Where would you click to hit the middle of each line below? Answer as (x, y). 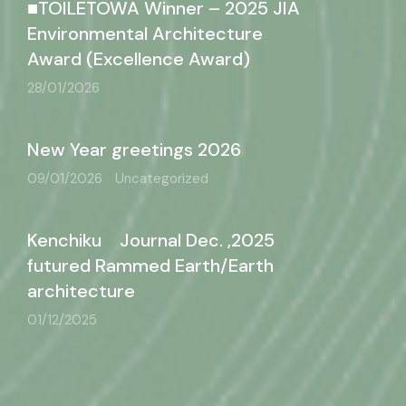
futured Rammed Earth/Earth (150, 266)
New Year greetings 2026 (134, 150)
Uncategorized (162, 179)
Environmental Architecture (145, 34)
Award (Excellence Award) (139, 59)
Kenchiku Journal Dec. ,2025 (151, 240)
